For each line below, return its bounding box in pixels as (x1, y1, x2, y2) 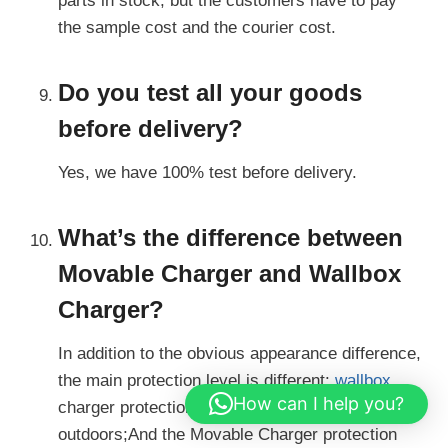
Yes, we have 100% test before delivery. (58, 162, 357, 182)
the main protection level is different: (58, 370, 335, 390)
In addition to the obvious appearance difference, (58, 343, 421, 363)
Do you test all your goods (58, 78, 362, 106)
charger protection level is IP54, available (58, 397, 367, 417)
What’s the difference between (58, 223, 403, 251)
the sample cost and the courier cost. (58, 17, 336, 37)
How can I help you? (233, 393, 404, 414)
